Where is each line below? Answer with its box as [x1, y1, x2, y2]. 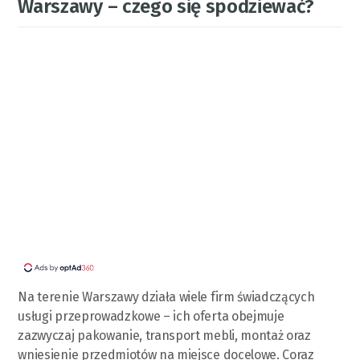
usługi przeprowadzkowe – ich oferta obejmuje [18, 308, 284, 324]
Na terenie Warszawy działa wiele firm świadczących [18, 288, 315, 305]
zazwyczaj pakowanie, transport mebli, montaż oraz [18, 327, 311, 343]
